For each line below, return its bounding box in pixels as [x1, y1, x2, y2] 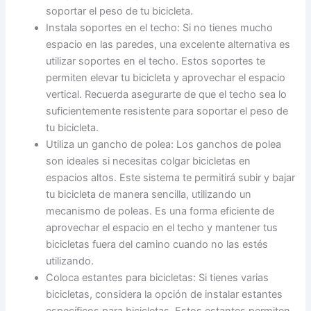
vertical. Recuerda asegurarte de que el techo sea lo [46, 87, 287, 101]
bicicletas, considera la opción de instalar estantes [46, 287, 283, 301]
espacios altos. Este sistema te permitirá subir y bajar [46, 171, 296, 184]
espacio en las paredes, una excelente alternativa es [46, 37, 291, 51]
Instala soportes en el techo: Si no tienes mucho [46, 21, 274, 34]
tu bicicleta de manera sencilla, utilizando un [46, 187, 252, 201]
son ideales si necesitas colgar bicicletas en [46, 154, 251, 167]
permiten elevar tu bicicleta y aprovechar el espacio [46, 71, 286, 84]
